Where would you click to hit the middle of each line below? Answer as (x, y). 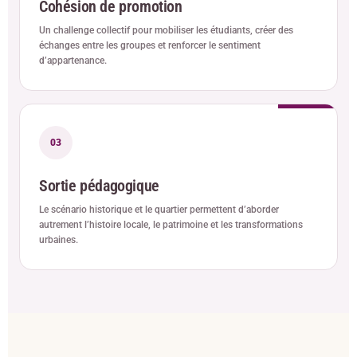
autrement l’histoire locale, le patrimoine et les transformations (171, 225)
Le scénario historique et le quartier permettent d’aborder (159, 210)
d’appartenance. (73, 61)
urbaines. (59, 240)
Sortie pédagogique (99, 186)
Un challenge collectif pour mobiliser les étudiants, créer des (166, 31)
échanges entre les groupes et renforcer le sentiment (150, 46)
